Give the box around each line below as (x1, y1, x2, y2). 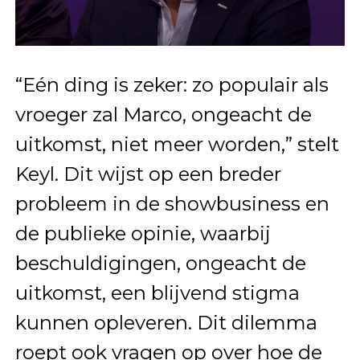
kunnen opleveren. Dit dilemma (14, 311, 317, 335)
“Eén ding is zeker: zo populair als (14, 73, 329, 97)
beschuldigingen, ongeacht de (14, 252, 306, 276)
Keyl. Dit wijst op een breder (14, 162, 281, 186)
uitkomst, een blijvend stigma (14, 281, 300, 305)
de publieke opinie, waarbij (14, 222, 271, 246)
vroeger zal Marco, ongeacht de (14, 103, 312, 127)
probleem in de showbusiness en (14, 192, 329, 216)
